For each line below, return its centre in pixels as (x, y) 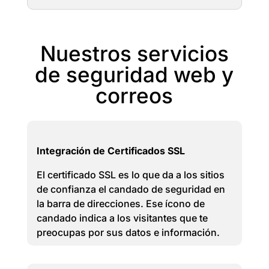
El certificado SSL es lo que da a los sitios (130, 175)
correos (134, 95)
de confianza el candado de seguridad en (131, 189)
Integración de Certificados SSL (110, 151)
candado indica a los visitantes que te (122, 218)
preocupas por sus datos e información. (128, 232)
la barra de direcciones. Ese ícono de (120, 204)
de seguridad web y (134, 74)
